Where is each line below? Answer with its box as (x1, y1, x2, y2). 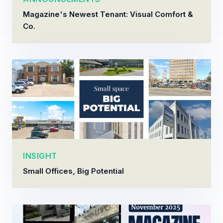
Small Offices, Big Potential (23, 166, 124, 176)
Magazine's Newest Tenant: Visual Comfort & (23, 9, 194, 19)
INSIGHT (23, 151, 57, 161)
